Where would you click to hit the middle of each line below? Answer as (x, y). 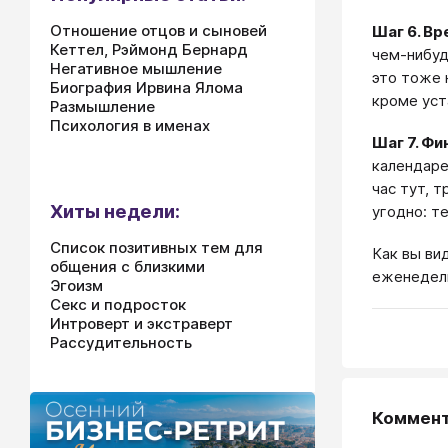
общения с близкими (127, 266)
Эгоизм (76, 285)
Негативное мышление (136, 68)
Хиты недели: (115, 211)
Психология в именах (130, 125)
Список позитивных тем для (156, 247)
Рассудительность (121, 342)
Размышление (102, 106)
